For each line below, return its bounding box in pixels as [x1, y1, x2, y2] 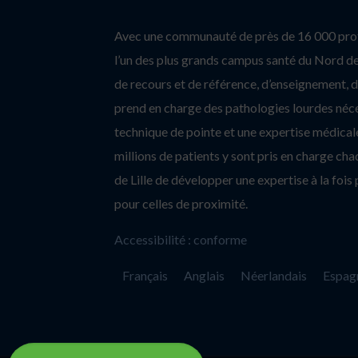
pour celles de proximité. [113, 195, 248, 211]
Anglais [183, 267, 225, 283]
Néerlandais [240, 267, 307, 283]
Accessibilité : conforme [113, 231, 247, 247]
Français [121, 267, 168, 283]
